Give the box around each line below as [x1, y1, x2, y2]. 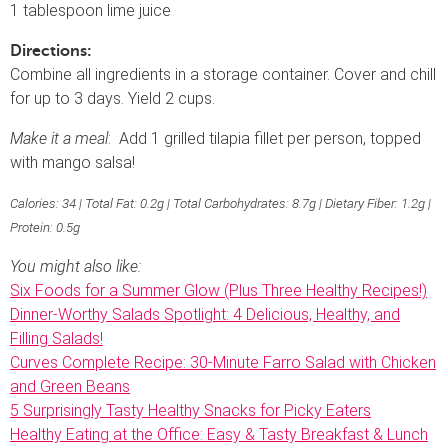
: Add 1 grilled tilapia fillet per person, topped [108, 128, 421, 148]
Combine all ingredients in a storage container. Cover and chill [10, 64, 436, 84]
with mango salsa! [10, 152, 135, 172]
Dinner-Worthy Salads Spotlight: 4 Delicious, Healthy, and [10, 304, 400, 324]
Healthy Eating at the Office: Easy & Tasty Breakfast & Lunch [10, 424, 428, 444]
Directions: [10, 41, 92, 60]
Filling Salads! [10, 328, 103, 348]
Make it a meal [10, 128, 108, 148]
